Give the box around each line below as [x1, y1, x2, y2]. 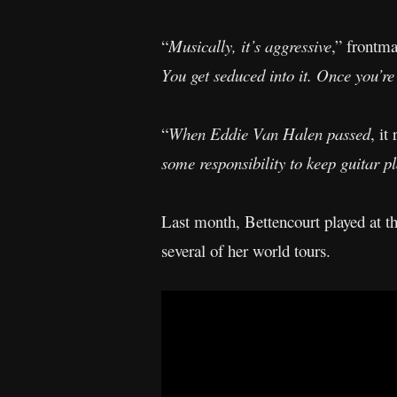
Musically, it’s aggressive [168, 35, 331, 57]
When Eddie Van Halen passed [168, 122, 370, 144]
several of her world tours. [161, 239, 331, 261]
